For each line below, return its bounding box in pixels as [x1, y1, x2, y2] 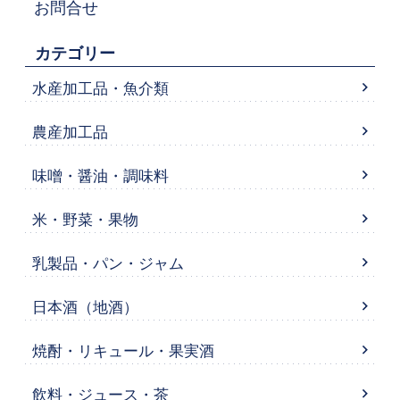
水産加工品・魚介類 [31, 79, 169, 97]
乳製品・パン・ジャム [31, 254, 184, 272]
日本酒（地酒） [31, 298, 138, 316]
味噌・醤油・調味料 [31, 167, 169, 185]
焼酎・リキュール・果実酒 [31, 342, 214, 360]
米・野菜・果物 [31, 211, 138, 229]
